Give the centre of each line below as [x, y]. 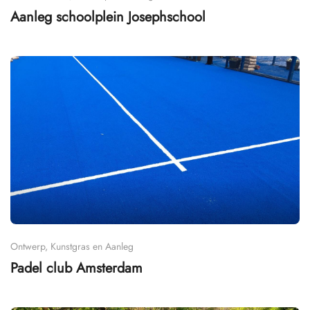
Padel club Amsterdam [76, 268]
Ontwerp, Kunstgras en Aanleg [72, 247]
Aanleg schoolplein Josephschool [108, 17]
